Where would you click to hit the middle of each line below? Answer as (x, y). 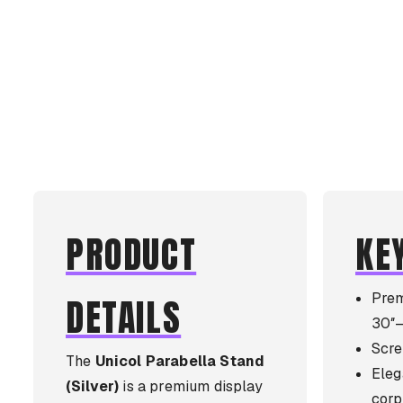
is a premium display (191, 386)
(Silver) (93, 386)
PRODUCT (131, 255)
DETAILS (124, 318)
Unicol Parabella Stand (180, 361)
